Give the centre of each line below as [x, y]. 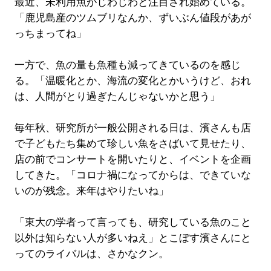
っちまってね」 [50, 33]
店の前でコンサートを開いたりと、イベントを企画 [132, 159]
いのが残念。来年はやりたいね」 [91, 191]
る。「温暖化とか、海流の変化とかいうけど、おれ [132, 80]
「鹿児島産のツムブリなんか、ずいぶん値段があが [132, 18]
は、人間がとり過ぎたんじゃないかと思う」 [117, 96]
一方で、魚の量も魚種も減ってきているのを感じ [127, 65]
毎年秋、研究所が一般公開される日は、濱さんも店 [132, 128]
